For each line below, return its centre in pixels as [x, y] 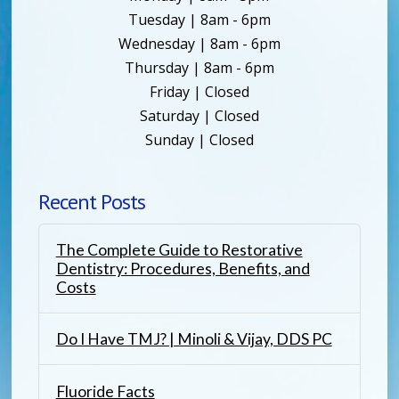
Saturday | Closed [199, 115]
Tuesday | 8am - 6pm [199, 19]
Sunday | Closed [199, 139]
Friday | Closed [199, 91]
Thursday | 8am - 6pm [199, 67]
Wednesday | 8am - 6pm [199, 43]
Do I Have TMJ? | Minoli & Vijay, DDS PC [194, 339]
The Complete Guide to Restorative [179, 249]
